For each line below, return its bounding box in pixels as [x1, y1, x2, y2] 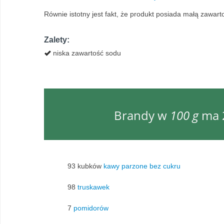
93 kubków [65, 161, 103, 170]
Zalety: [44, 35, 69, 44]
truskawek [77, 182, 109, 191]
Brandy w [113, 107, 170, 123]
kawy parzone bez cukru [103, 161, 180, 170]
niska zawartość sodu [51, 49, 121, 57]
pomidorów [73, 203, 108, 212]
